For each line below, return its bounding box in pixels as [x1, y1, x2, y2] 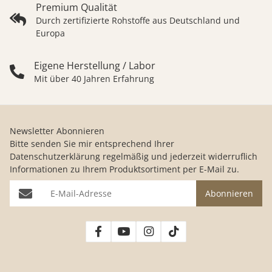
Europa [36, 27, 65, 39]
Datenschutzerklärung [10, 151, 100, 162]
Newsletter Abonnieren [10, 125, 104, 137]
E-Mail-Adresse [9, 180, 76, 194]
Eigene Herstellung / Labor [34, 59, 155, 72]
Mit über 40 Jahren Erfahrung [34, 73, 154, 84]
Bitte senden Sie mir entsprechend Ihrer [10, 138, 174, 149]
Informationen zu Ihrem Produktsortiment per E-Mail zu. [10, 163, 239, 175]
